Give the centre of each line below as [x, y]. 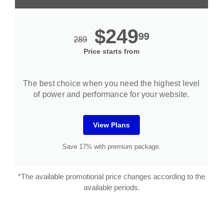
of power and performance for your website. [111, 95]
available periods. [111, 188]
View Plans [111, 125]
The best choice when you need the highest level [111, 84]
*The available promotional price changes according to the [111, 177]
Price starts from [111, 52]
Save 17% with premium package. [111, 147]
